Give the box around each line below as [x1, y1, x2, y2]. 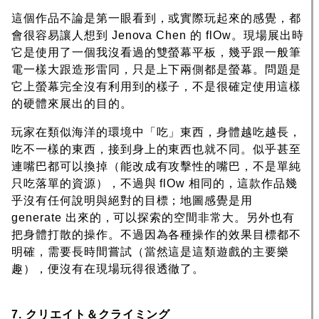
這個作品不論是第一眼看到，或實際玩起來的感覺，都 [11, 11, 302, 24]
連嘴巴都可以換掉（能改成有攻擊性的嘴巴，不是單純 [11, 159, 302, 172]
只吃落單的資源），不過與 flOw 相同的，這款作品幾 [11, 177, 298, 189]
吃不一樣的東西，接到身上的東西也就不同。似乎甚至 [11, 142, 302, 155]
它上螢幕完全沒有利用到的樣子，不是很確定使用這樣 [11, 80, 302, 93]
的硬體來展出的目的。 [11, 97, 132, 110]
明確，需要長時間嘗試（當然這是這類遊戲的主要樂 [11, 245, 290, 258]
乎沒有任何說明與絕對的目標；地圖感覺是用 [11, 194, 253, 206]
